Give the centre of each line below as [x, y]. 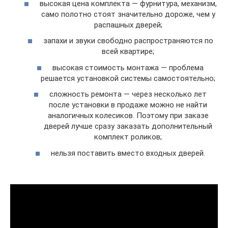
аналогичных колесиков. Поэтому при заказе [128, 116]
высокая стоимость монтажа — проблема [128, 67]
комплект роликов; [128, 137]
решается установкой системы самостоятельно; [128, 78]
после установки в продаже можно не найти [128, 105]
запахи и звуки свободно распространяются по [128, 41]
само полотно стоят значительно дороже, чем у [128, 14]
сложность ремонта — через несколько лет [128, 94]
